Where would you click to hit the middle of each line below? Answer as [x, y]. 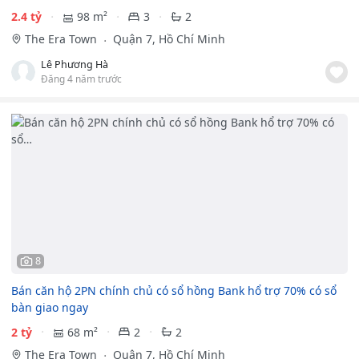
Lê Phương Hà [75, 65]
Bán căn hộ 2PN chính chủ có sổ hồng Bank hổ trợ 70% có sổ [174, 291]
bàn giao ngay [50, 308]
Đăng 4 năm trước [81, 79]
